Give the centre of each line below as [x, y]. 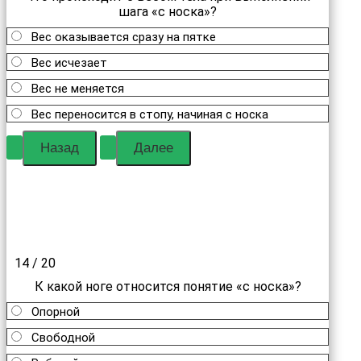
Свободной [63, 338]
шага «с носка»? [168, 12]
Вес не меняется [78, 89]
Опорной [56, 312]
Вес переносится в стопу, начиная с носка [150, 114]
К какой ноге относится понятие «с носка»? [168, 286]
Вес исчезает [69, 63]
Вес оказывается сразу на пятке [124, 37]
